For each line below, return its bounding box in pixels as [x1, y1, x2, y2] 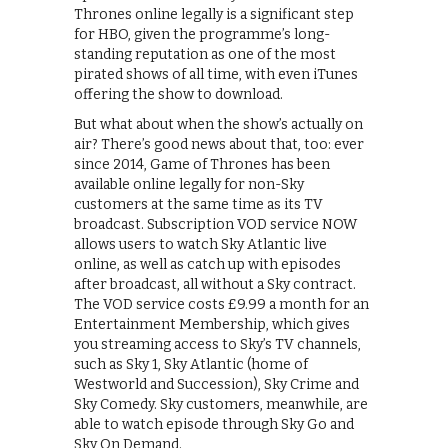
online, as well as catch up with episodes [74, 255, 341, 273]
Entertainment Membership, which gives [74, 315, 350, 333]
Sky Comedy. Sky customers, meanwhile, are [74, 395, 368, 413]
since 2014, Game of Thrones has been [74, 155, 330, 173]
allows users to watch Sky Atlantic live [74, 235, 327, 253]
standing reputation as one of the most [74, 45, 336, 63]
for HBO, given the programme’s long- [74, 25, 330, 43]
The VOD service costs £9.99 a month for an [74, 295, 369, 313]
